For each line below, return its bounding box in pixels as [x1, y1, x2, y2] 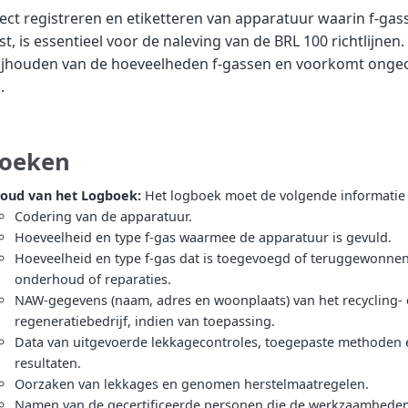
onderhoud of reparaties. [15, 270, 171, 288]
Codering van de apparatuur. [15, 207, 192, 225]
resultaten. [15, 353, 81, 372]
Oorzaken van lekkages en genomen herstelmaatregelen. [15, 374, 369, 393]
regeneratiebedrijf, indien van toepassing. [15, 311, 275, 330]
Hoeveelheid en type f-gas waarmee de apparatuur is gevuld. [15, 228, 392, 246]
